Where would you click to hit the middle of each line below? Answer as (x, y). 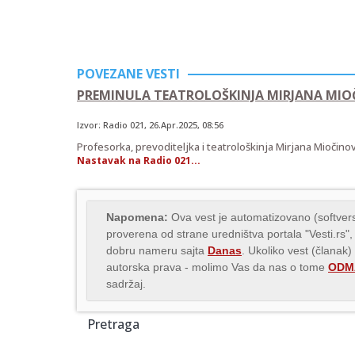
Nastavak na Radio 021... (139, 161)
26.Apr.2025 (173, 125)
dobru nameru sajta (157, 251)
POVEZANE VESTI (128, 74)
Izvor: (90, 125)
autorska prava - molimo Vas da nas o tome (217, 267)
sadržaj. (126, 284)
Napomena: (137, 218)
